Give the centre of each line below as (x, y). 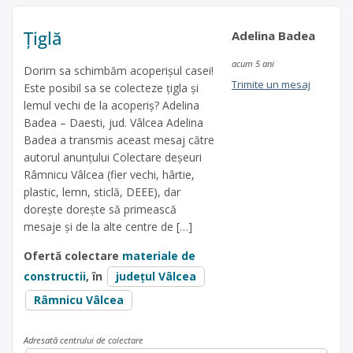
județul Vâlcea (156, 277)
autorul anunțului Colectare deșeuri (113, 158)
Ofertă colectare (73, 256)
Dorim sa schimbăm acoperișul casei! (119, 71)
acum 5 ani (253, 64)
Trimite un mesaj (271, 85)
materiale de (159, 256)
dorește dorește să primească (100, 210)
